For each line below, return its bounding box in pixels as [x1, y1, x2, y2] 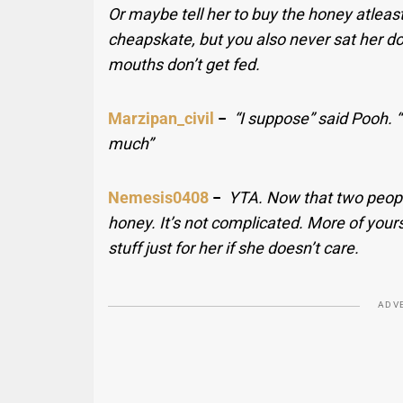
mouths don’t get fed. [108, 55, 261, 75]
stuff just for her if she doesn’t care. [108, 238, 360, 258]
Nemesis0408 [108, 188, 210, 208]
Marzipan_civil [108, 109, 215, 129]
